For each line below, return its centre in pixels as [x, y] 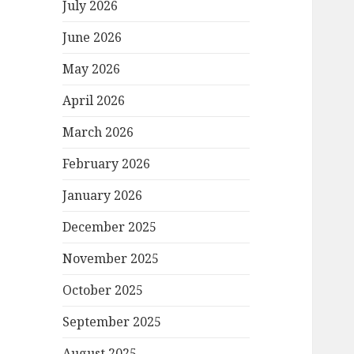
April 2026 [94, 101]
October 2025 [103, 290]
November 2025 [111, 259]
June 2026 [92, 38]
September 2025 [112, 322]
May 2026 [92, 69]
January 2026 [103, 196]
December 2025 [110, 227]
